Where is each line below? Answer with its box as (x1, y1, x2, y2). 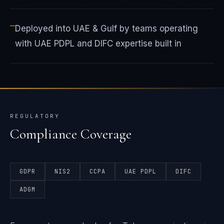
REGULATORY (10, 112, 60, 119)
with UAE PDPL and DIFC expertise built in (15, 38, 181, 48)
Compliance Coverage (10, 125, 131, 142)
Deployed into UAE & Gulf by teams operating (15, 23, 198, 33)
